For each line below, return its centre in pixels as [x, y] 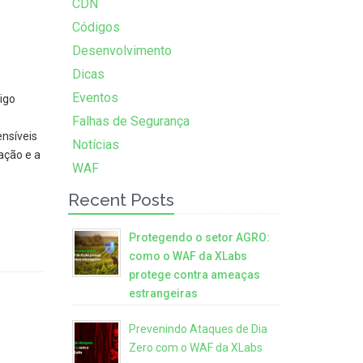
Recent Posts [121, 200]
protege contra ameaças [194, 275]
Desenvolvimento [122, 51]
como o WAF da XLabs [188, 256]
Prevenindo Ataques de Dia [198, 329]
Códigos [96, 27]
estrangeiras [163, 293]
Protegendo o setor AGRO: [199, 237]
